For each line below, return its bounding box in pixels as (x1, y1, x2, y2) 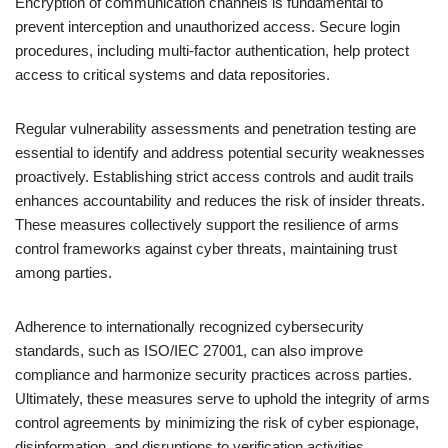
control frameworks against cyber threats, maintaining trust (15, 240, 397, 257)
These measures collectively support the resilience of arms (15, 216, 399, 233)
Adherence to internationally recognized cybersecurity (15, 318, 364, 335)
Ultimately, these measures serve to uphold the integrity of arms (15, 390, 430, 407)
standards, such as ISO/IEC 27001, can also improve (15, 342, 363, 359)
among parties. (15, 264, 112, 281)
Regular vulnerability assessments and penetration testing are (15, 120, 416, 137)
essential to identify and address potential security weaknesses (15, 144, 425, 161)
